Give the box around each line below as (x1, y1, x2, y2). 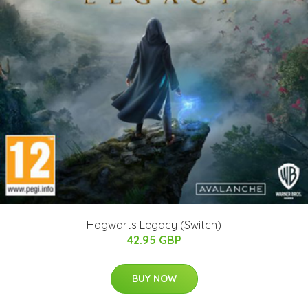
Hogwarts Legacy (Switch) (87, 217, 221, 232)
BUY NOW (131, 272, 177, 285)
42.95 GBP (126, 232, 181, 247)
